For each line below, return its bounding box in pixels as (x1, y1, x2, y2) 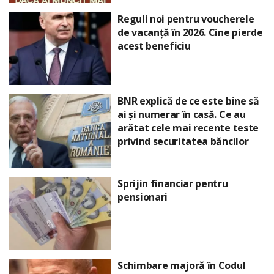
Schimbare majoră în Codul (117, 259, 246, 273)
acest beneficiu (117, 39, 191, 53)
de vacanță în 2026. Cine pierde (117, 25, 263, 39)
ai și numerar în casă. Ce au (117, 108, 246, 122)
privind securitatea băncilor (117, 135, 249, 149)
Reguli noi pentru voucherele (117, 12, 254, 26)
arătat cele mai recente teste (117, 121, 259, 135)
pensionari (117, 190, 168, 204)
